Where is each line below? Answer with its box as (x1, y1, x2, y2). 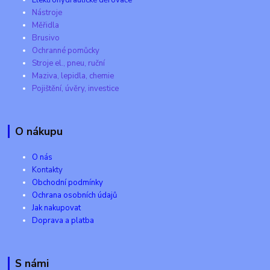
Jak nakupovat (32, 202, 81, 213)
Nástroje (32, 7, 63, 18)
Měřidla (32, 19, 60, 31)
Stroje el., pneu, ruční (32, 57, 105, 69)
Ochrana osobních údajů (32, 189, 118, 201)
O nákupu (14, 124, 63, 139)
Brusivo (32, 32, 60, 43)
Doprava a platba (32, 215, 95, 226)
